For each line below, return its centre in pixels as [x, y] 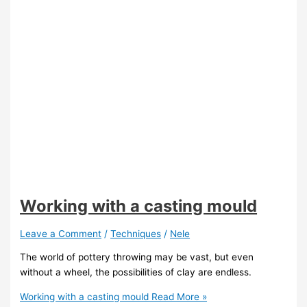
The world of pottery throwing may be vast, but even [137, 257]
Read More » [178, 296]
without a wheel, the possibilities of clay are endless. [136, 272]
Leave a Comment [61, 233]
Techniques [136, 233]
